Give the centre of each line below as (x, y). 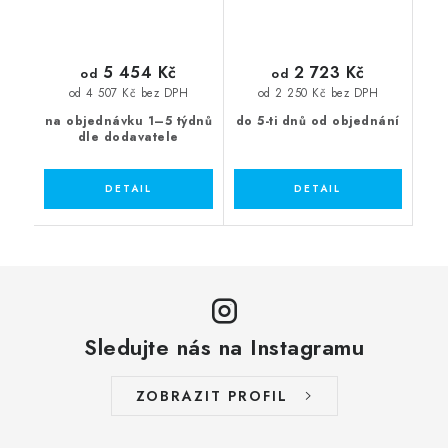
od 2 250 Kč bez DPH (317, 93)
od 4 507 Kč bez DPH (128, 93)
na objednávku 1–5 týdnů (128, 120)
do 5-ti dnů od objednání (317, 120)
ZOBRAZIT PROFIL (211, 395)
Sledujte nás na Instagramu (224, 346)
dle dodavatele (128, 136)
